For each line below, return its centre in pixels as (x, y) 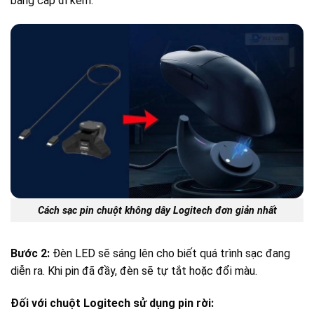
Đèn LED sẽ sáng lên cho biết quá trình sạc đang (170, 254)
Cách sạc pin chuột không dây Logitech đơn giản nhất (157, 210)
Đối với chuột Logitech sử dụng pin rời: (112, 303)
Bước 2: (30, 254)
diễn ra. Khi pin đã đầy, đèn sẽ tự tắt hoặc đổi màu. (134, 271)
